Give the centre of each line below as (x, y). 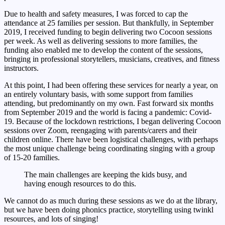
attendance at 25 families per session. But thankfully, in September (109, 23)
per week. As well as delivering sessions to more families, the (101, 41)
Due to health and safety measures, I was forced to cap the (96, 14)
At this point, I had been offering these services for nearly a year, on (111, 85)
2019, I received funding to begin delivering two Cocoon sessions (108, 32)
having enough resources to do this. (80, 183)
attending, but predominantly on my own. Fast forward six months (109, 103)
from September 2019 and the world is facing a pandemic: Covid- (108, 112)
